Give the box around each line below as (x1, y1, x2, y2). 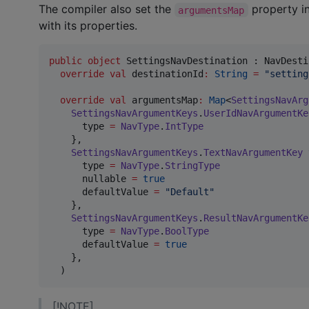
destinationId (126, 68, 203, 80)
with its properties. (39, 19, 137, 33)
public (49, 55, 82, 67)
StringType (165, 160, 220, 172)
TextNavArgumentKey (203, 147, 303, 159)
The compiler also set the (39, 2, 175, 17)
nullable (49, 173, 132, 185)
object (88, 55, 121, 67)
